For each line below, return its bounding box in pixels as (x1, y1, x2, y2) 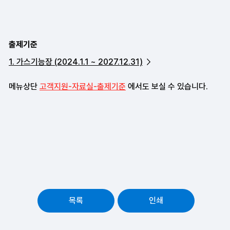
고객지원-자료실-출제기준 (40, 82, 126, 91)
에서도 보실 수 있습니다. (126, 82, 208, 91)
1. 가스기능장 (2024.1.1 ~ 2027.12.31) (9, 57, 143, 67)
